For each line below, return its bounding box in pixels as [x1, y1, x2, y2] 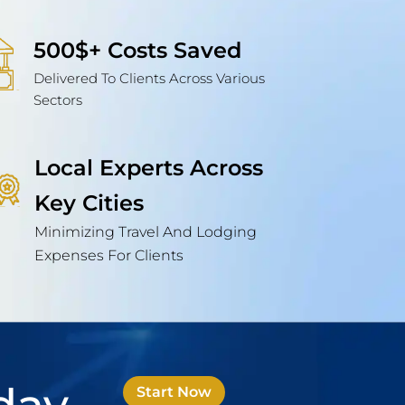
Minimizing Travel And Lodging [34, 223, 258, 241]
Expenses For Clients [34, 247, 184, 265]
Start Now [137, 383, 212, 401]
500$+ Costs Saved [33, 37, 242, 64]
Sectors [33, 91, 83, 109]
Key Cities [34, 190, 145, 217]
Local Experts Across [34, 155, 264, 182]
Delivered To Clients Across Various [33, 70, 266, 88]
